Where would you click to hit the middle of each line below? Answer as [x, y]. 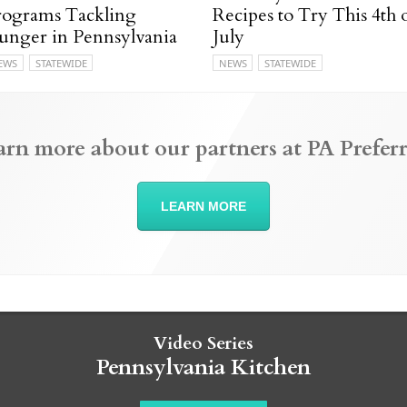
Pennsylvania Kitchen [203, 367]
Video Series [203, 343]
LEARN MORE [203, 206]
